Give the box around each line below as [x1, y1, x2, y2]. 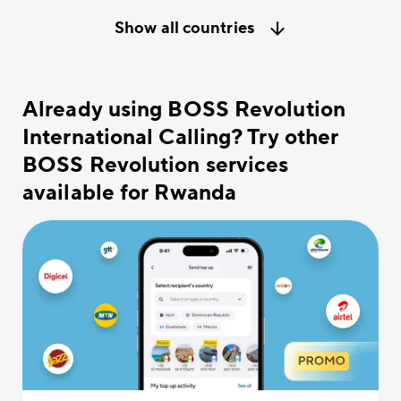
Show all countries [115, 18, 254, 39]
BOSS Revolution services [22, 151, 289, 180]
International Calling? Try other [22, 124, 339, 152]
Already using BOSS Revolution [22, 96, 346, 124]
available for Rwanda [22, 179, 237, 208]
